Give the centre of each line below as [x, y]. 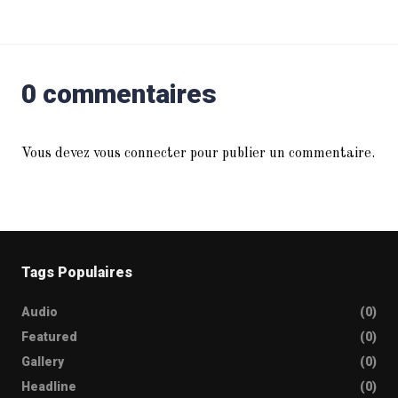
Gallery [43, 362]
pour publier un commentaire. [281, 154]
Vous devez [57, 154]
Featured [49, 337]
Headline [49, 386]
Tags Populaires [77, 272]
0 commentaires [119, 94]
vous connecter [140, 154]
